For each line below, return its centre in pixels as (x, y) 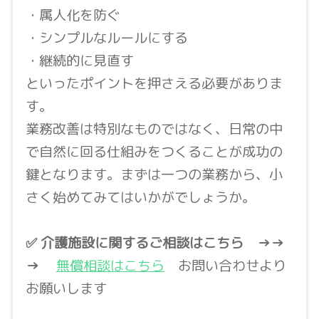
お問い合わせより (225, 266)
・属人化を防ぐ (73, 15)
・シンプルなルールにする (106, 38)
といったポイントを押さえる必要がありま (154, 83)
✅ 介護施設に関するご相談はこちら (134, 243)
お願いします (66, 288)
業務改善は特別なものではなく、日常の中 (154, 129)
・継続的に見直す (79, 61)
